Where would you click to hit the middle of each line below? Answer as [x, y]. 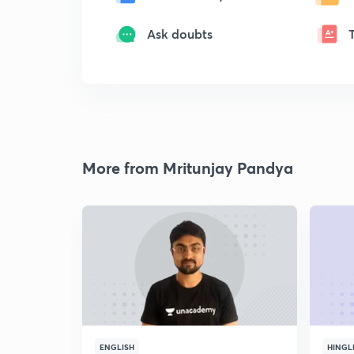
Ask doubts [180, 34]
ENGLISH [117, 347]
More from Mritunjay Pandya [188, 168]
